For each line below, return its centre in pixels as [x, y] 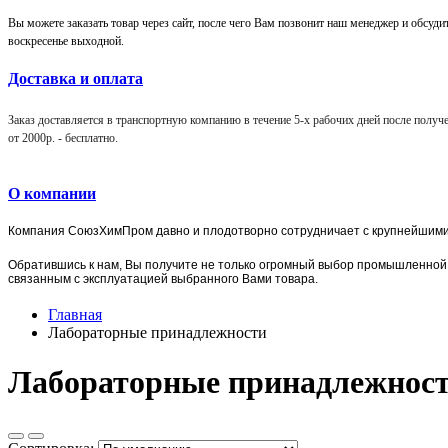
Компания [38, 231]
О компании [52, 193]
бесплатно [90, 137]
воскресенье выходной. [66, 41]
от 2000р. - [36, 137]
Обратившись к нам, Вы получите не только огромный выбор [182, 265]
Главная [75, 315]
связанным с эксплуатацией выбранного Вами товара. [163, 279]
